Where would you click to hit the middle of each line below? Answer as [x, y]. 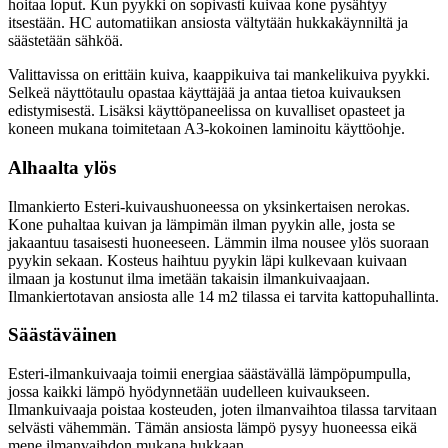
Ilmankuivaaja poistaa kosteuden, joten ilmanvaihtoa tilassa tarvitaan [222, 410]
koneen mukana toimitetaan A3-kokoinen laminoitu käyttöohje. [206, 129]
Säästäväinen [62, 335]
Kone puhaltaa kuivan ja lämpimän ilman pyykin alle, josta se [201, 224]
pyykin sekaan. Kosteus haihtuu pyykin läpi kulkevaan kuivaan [207, 260]
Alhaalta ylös [62, 168]
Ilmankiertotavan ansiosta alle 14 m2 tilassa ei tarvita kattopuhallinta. [223, 296]
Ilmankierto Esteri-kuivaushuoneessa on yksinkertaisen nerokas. [209, 206]
